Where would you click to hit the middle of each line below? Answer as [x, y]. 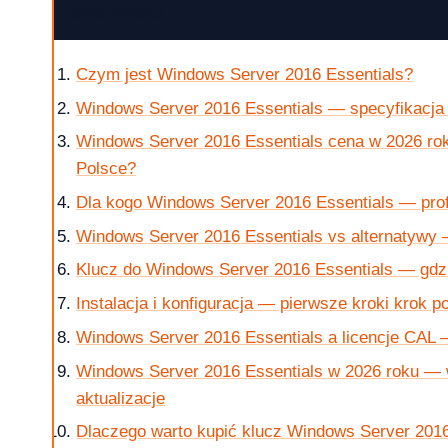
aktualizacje [120, 398]
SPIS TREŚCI [118, 14]
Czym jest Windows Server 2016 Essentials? [244, 74]
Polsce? [106, 169]
